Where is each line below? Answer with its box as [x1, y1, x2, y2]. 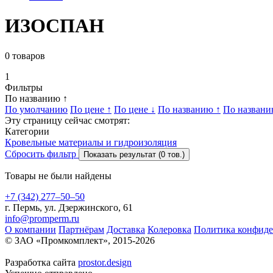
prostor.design [78, 257, 132, 268]
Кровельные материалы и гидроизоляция [5, 136, 177, 147]
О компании [5, 224, 56, 235]
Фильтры [5, 82, 43, 93]
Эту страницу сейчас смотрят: [5, 115, 130, 126]
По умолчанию [5, 104, 68, 115]
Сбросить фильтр [5, 148, 76, 159]
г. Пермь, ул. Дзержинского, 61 [5, 202, 133, 213]
